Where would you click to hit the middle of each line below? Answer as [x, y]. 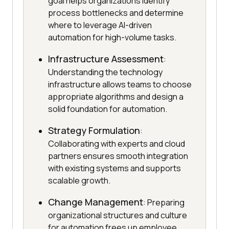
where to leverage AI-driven [100, 25]
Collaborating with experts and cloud [117, 144]
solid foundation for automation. [108, 109]
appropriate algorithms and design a [116, 97]
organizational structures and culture [118, 215]
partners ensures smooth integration [118, 156]
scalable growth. [79, 181]
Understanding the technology [105, 72]
